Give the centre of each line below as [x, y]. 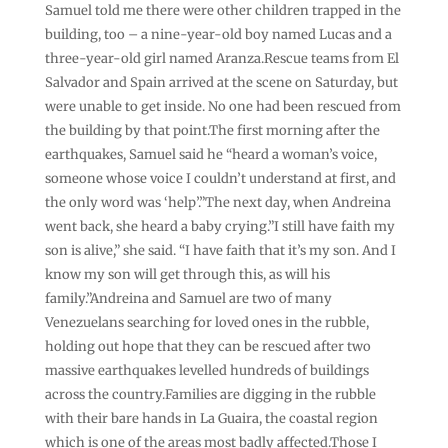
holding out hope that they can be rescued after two [207, 346]
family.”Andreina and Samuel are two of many [188, 298]
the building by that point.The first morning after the [212, 130]
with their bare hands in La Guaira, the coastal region [211, 418]
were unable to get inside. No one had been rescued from [222, 106]
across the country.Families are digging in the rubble [210, 394]
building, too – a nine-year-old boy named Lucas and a [218, 34]
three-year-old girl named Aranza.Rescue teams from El [221, 58]
